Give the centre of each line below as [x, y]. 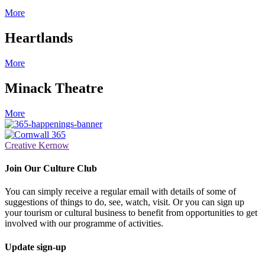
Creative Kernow [37, 145]
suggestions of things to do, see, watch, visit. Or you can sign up [125, 202]
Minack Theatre [54, 88]
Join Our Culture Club [51, 169]
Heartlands [39, 38]
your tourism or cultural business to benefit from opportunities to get [131, 213]
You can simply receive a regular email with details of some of [120, 192]
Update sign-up [35, 247]
